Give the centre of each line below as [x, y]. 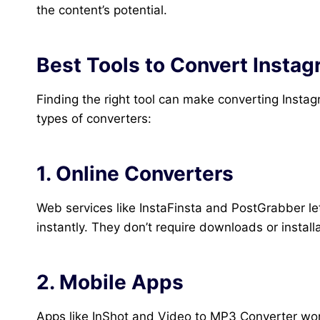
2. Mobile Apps [110, 282]
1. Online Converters [135, 174]
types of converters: [94, 119]
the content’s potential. [102, 10]
